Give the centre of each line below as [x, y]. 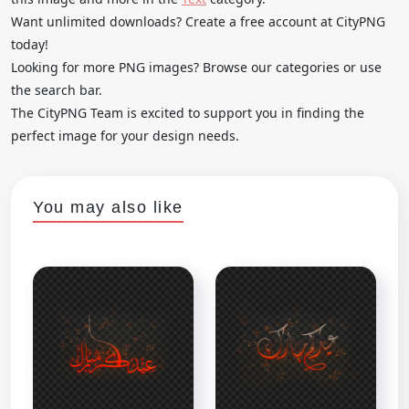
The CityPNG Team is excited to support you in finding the [188, 112]
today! [30, 44]
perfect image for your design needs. [125, 135]
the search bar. [57, 89]
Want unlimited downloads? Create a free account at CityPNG [198, 21]
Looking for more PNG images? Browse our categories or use [196, 67]
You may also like [108, 207]
